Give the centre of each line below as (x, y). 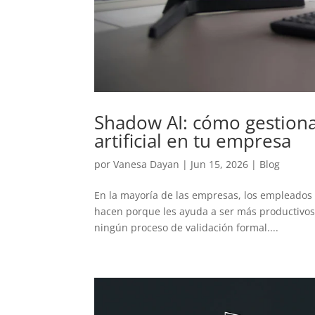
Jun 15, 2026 (220, 165)
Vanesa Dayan (147, 165)
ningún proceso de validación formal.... (187, 228)
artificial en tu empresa (193, 141)
